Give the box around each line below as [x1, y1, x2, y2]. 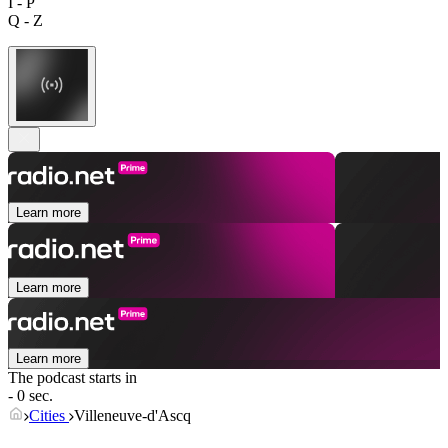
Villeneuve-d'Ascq [74, 407, 191, 425]
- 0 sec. [8, 387, 53, 405]
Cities [29, 407, 69, 425]
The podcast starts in [8, 369, 137, 387]
